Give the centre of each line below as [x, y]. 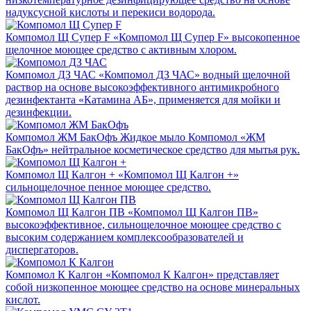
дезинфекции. [39, 112]
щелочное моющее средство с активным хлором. [121, 49]
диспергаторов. [42, 249]
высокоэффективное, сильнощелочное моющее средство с [143, 224]
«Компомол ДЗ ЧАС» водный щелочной [194, 74]
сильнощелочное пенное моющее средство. [108, 187]
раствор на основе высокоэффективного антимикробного [142, 87]
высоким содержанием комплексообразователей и [125, 237]
